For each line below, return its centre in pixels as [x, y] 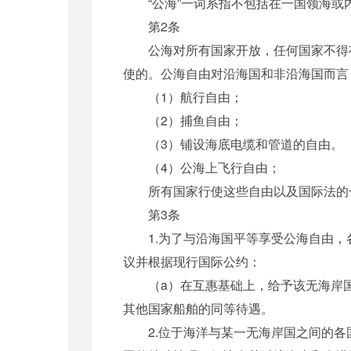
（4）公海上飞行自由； [202, 167]
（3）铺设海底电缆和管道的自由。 [233, 143]
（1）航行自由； [183, 96]
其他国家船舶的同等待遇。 [198, 308]
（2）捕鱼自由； [183, 120]
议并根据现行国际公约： [192, 261]
